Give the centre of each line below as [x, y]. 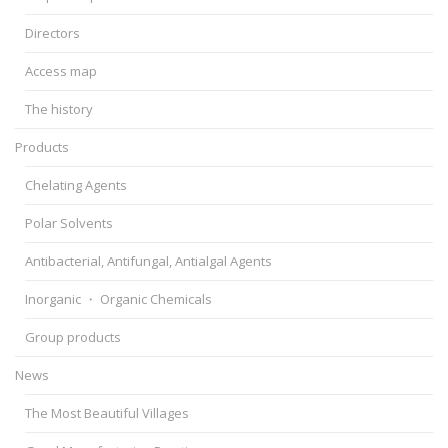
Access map [61, 70]
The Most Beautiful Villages [107, 412]
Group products [73, 336]
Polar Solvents [69, 222]
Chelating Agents [76, 184]
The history [59, 108]
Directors [53, 32]
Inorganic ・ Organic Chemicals [119, 298]
